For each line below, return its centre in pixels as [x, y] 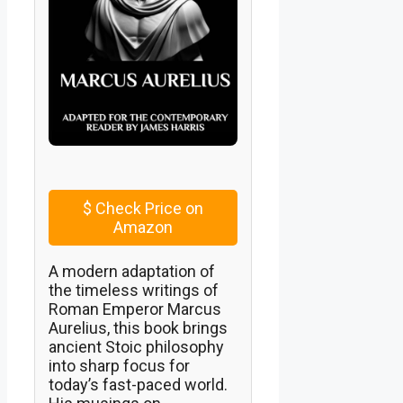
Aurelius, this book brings [138, 328]
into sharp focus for [119, 366]
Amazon [143, 228]
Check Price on [148, 209]
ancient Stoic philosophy [136, 347]
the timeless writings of [134, 291]
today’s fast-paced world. [138, 385]
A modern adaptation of [132, 272]
